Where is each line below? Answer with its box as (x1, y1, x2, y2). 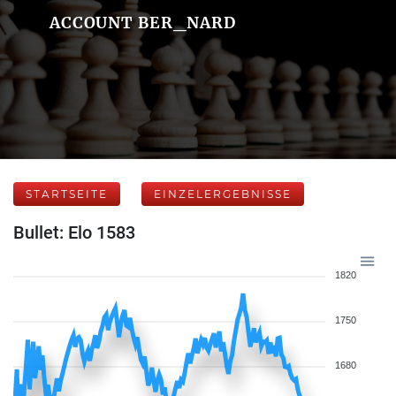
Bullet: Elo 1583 (13, 222, 135, 243)
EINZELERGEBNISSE (154, 187, 292, 201)
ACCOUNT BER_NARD (49, 12, 236, 33)
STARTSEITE (26, 187, 108, 201)
